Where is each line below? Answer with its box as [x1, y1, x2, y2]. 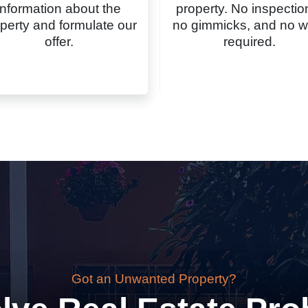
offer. [44, 34, 74, 49]
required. [223, 34, 276, 49]
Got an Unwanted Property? [71, 272, 236, 287]
